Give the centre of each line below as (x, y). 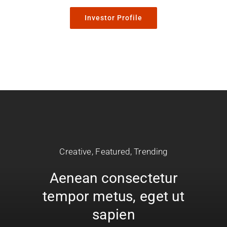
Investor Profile (113, 18)
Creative (75, 152)
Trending (151, 152)
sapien (113, 215)
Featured (113, 152)
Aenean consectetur (113, 178)
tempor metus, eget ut (113, 197)
